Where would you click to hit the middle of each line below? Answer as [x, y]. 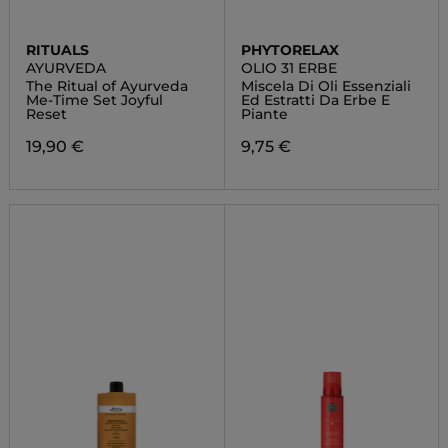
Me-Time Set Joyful [94, 100]
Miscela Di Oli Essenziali [325, 86]
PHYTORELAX [289, 50]
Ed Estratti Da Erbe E [315, 100]
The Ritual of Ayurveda [106, 86]
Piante [264, 114]
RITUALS [57, 50]
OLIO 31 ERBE [288, 68]
